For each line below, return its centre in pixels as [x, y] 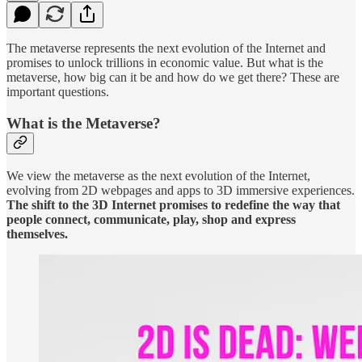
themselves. [37, 234]
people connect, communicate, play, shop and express [151, 220]
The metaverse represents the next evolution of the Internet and [166, 48]
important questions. [58, 91]
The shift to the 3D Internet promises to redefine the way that [173, 205]
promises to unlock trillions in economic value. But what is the [165, 62]
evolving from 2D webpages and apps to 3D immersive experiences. [181, 191]
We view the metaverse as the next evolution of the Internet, [158, 176]
